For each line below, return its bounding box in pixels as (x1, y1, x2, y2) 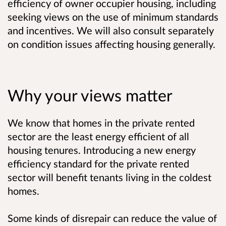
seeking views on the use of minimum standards (8, 10, 218, 23)
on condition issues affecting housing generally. (8, 37, 215, 50)
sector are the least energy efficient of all (8, 130, 189, 142)
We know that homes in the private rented (8, 116, 195, 129)
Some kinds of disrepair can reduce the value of (8, 211, 217, 224)
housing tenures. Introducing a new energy (8, 143, 196, 156)
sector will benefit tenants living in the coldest (8, 171, 211, 183)
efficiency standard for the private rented (8, 157, 189, 169)
